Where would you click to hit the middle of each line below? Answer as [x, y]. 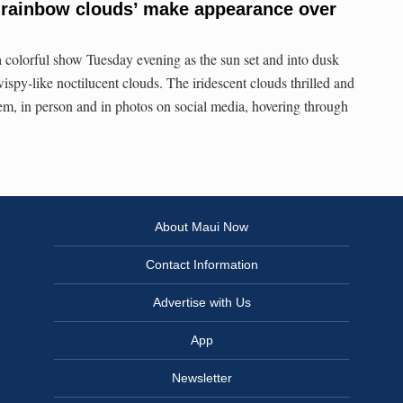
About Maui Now [201, 227]
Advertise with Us [201, 303]
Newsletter [201, 378]
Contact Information [201, 265]
